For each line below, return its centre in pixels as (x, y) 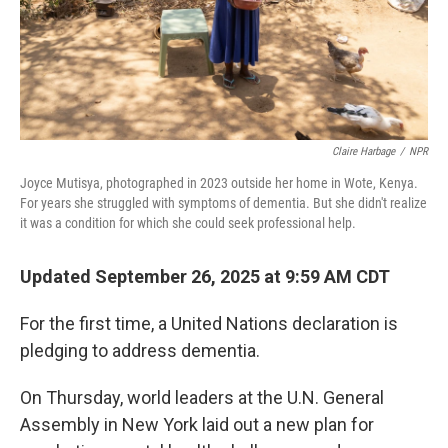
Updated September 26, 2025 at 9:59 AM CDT (205, 276)
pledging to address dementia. (140, 350)
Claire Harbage (363, 151)
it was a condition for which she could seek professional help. (188, 223)
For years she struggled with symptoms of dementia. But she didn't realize (223, 203)
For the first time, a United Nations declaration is (209, 323)
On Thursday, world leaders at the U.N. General (202, 397)
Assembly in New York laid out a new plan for (197, 424)
